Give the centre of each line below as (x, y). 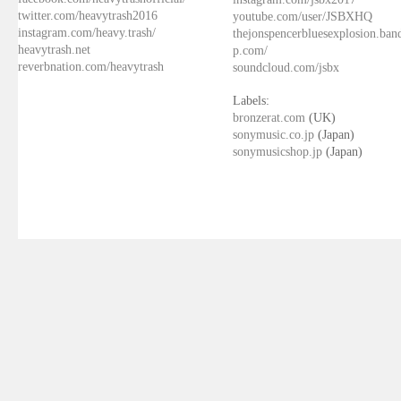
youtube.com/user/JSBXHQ (303, 17)
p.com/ (250, 51)
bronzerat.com (269, 118)
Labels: (251, 101)
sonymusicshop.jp (277, 152)
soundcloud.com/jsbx (286, 68)
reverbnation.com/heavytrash (91, 67)
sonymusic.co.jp (273, 135)
